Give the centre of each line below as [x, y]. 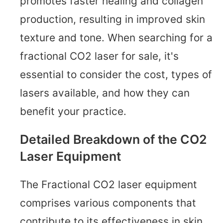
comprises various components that [108, 203]
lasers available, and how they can [105, 93]
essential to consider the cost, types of [116, 75]
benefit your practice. [73, 111]
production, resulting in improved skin [112, 19]
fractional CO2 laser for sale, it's [99, 56]
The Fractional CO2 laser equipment [109, 184]
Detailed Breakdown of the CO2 [113, 140]
